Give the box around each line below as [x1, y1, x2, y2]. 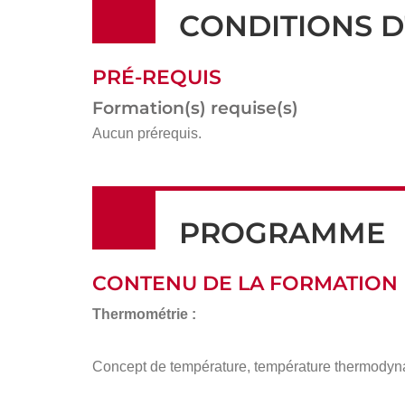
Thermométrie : [92, 306, 196, 323]
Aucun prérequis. [92, 126, 202, 142]
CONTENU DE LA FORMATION [92, 271, 398, 297]
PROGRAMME [179, 214, 385, 250]
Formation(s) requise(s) [92, 98, 298, 119]
